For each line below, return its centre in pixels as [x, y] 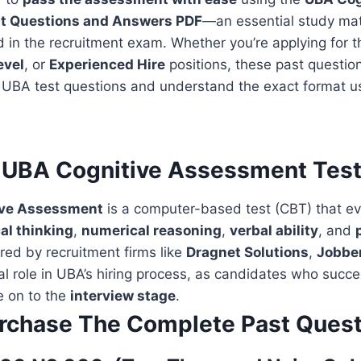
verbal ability [274, 230]
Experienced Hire [107, 64]
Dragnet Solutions [247, 252]
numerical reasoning [151, 230]
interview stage [123, 295]
